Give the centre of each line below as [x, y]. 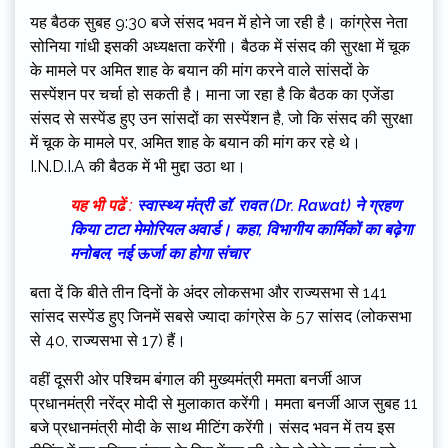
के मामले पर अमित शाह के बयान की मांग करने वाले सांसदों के [199, 71]
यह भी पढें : [101, 206]
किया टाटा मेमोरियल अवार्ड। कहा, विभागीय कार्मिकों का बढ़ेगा [241, 230]
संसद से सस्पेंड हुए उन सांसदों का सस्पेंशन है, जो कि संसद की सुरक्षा [221, 119]
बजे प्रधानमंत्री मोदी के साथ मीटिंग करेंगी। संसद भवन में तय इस [212, 428]
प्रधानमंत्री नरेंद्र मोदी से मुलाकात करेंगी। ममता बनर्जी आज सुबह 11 [224, 404]
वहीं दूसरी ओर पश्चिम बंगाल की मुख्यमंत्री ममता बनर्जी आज [195, 380]
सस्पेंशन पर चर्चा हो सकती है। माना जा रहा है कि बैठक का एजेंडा [212, 95]
